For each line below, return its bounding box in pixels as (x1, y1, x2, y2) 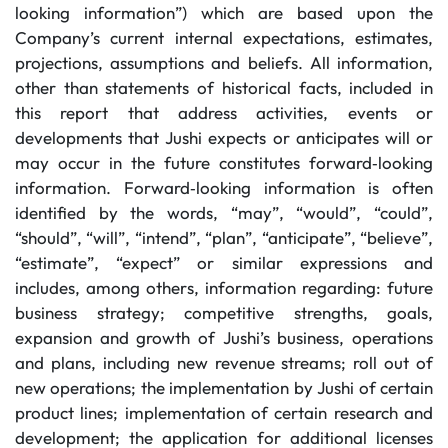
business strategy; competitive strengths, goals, (15, 302, 433, 323)
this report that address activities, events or (15, 102, 433, 123)
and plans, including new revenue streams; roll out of (15, 352, 433, 373)
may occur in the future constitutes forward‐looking (15, 152, 433, 173)
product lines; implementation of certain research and (15, 402, 433, 423)
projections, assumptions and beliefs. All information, (15, 52, 433, 73)
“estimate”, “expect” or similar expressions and (15, 252, 433, 273)
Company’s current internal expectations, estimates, (15, 27, 433, 48)
